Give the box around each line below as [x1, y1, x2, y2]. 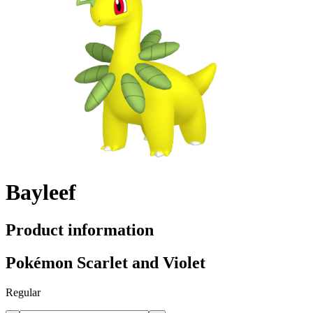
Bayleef [6, 180, 76, 205]
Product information [6, 220, 154, 239]
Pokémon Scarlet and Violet [6, 253, 205, 272]
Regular [6, 286, 41, 298]
